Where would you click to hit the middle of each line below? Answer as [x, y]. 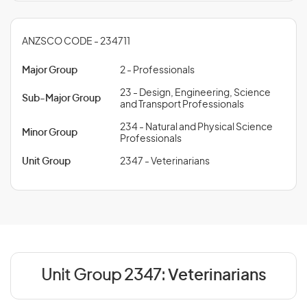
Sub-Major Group [61, 99]
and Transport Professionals [182, 105]
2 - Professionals [157, 71]
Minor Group [50, 133]
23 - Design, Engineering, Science [195, 93]
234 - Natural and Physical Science [196, 127]
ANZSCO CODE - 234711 [76, 42]
